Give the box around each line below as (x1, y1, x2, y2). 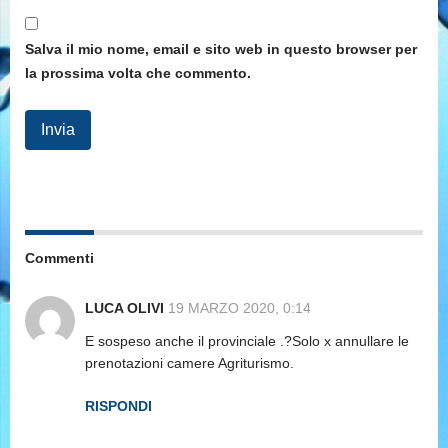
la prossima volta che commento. (25, 65, 251, 82)
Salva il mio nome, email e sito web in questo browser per (25, 41, 417, 58)
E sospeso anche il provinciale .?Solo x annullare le (85, 333, 409, 350)
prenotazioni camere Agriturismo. (85, 355, 294, 372)
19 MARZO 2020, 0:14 (168, 300, 311, 317)
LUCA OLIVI (85, 300, 164, 317)
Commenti (25, 250, 94, 267)
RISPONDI (85, 398, 152, 415)
